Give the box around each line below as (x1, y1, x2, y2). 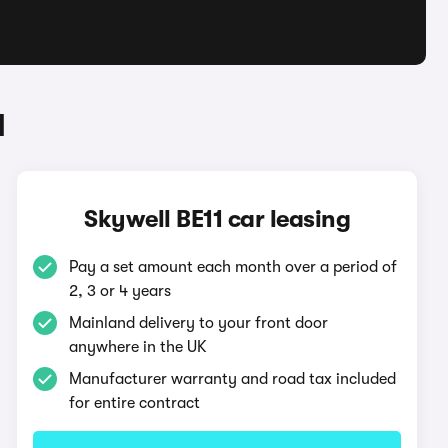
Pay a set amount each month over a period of (69, 258, 398, 276)
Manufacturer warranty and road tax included (69, 370, 397, 388)
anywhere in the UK (69, 338, 208, 356)
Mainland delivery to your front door (69, 314, 329, 332)
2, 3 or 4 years (69, 282, 172, 300)
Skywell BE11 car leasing (84, 205, 351, 233)
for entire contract (69, 394, 201, 412)
